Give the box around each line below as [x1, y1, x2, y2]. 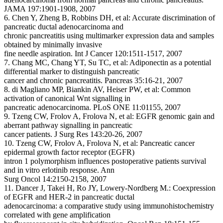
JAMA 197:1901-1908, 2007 [4, 4, 96, 13]
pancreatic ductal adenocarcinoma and [4, 22, 123, 31]
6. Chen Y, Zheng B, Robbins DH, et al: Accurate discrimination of [4, 13, 215, 22]
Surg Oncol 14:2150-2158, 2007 [4, 175, 107, 183]
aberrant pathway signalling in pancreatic [4, 121, 132, 129]
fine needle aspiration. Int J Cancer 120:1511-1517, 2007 [4, 49, 182, 58]
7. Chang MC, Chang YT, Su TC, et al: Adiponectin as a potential [4, 58, 211, 67]
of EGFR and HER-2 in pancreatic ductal [4, 193, 134, 201]
